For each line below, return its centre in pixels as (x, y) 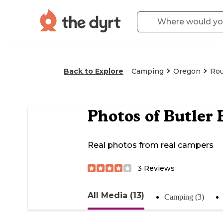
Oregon (187, 71)
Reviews (158, 168)
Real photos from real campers (151, 145)
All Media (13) (116, 195)
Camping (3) (184, 197)
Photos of (126, 116)
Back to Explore (94, 71)
